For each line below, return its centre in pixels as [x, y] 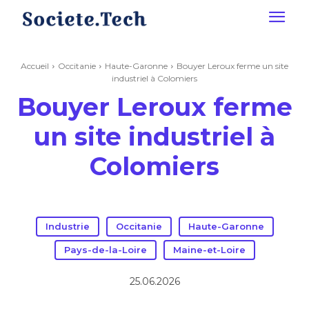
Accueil [35, 66]
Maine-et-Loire [209, 250]
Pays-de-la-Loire [105, 250]
